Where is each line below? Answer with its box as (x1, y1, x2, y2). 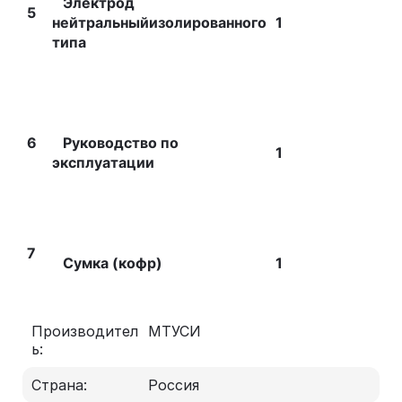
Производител (31, 322, 138, 340)
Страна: (31, 376, 87, 394)
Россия (148, 376, 199, 394)
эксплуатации (52, 153, 154, 171)
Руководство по (52, 134, 179, 152)
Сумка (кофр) (52, 254, 162, 272)
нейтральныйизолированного (52, 13, 267, 31)
